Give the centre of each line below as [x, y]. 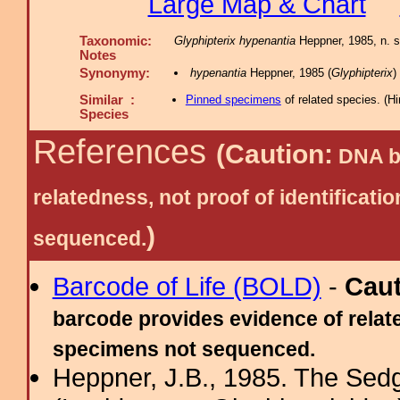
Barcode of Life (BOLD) [187, 286]
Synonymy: [115, 73]
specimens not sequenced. [183, 349]
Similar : [107, 100]
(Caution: [275, 154]
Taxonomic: [116, 41]
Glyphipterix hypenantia [235, 41]
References [125, 152]
